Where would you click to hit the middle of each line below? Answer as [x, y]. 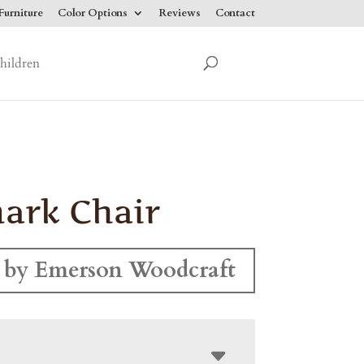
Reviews [179, 13]
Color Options [92, 13]
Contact [235, 13]
